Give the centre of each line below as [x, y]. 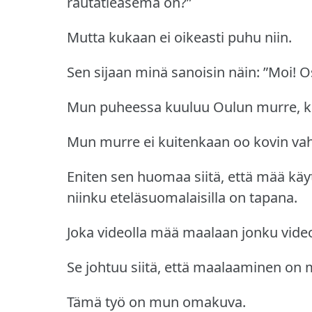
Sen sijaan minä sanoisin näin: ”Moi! [181, 72]
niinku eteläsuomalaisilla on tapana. [182, 197]
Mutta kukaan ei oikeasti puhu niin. [179, 37]
